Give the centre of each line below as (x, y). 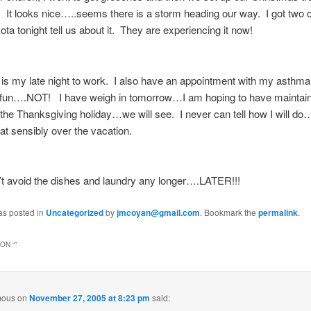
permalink (278, 212)
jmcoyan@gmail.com (158, 212)
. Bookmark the (229, 212)
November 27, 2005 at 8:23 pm (90, 298)
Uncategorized (74, 212)
